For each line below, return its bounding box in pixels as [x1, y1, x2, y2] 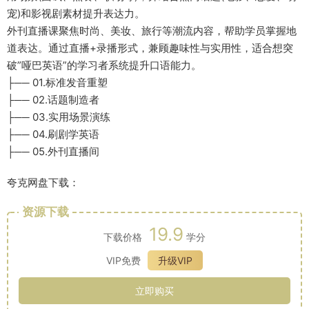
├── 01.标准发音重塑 [7, 76, 108, 90]
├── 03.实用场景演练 [7, 110, 110, 124]
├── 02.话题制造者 [7, 93, 99, 107]
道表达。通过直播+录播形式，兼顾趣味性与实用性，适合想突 [7, 41, 293, 55]
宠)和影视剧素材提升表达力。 [7, 7, 145, 21]
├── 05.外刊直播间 [7, 145, 99, 159]
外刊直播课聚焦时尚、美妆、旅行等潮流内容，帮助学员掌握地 [7, 24, 297, 38]
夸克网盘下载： [7, 176, 79, 190]
